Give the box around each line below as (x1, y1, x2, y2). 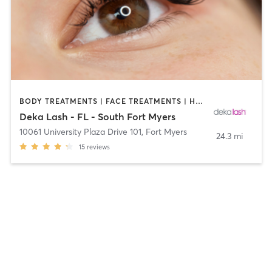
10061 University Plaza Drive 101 (19, 126, 141, 138)
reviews (86, 143, 110, 152)
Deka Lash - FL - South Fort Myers (19, 110, 175, 123)
